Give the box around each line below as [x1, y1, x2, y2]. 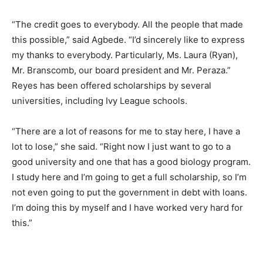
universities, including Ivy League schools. [12, 95, 187, 107]
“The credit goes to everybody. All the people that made [12, 19, 243, 31]
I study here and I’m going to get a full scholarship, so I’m [12, 171, 247, 183]
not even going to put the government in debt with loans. [12, 187, 247, 198]
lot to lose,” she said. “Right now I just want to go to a [12, 141, 231, 153]
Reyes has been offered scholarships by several [12, 80, 211, 92]
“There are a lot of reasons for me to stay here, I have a [12, 126, 240, 137]
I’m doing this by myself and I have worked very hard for [12, 202, 243, 214]
